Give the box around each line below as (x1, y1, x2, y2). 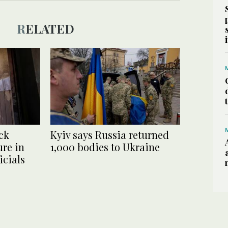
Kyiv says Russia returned (50, 127, 169, 141)
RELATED (25, 20, 74, 37)
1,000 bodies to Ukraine (50, 139, 160, 154)
